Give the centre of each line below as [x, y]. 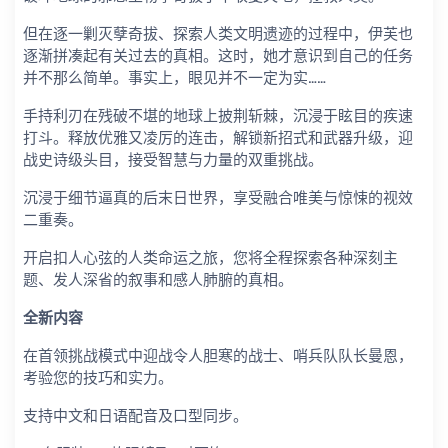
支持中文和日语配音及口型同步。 [135, 416]
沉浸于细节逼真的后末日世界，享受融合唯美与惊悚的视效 [218, 198]
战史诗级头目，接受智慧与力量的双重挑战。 [173, 160]
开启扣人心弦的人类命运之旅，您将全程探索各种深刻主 [210, 258]
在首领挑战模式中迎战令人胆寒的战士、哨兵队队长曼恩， [218, 356]
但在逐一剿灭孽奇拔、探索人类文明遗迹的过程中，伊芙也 [218, 34]
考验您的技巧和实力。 [98, 378]
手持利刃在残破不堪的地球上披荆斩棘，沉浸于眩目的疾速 [218, 116]
